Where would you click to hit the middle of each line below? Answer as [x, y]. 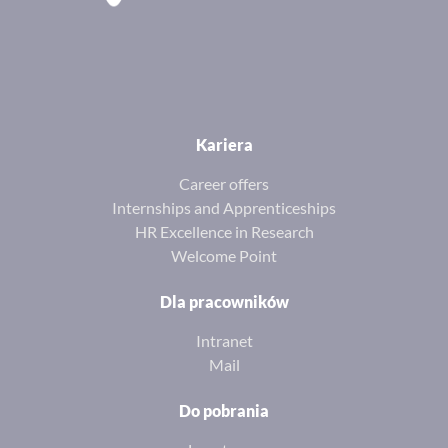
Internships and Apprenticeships [224, 208]
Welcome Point [224, 256]
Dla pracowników [224, 302]
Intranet [224, 341]
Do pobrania [224, 411]
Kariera [224, 145]
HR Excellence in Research [224, 232]
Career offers [224, 184]
